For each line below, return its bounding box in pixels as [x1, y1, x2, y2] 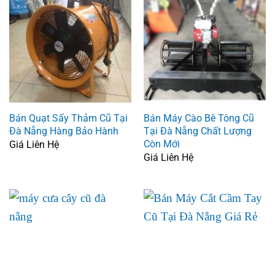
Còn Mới [143, 137, 180, 150]
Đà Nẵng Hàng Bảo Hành [9, 125, 118, 137]
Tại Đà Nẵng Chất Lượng [143, 125, 252, 137]
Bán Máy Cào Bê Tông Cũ [143, 112, 254, 124]
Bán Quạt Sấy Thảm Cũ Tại [9, 112, 128, 124]
